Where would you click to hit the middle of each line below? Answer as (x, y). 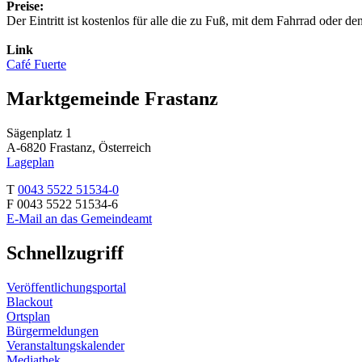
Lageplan (30, 162)
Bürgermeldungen (53, 330)
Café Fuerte (36, 64)
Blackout (29, 301)
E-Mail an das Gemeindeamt (79, 218)
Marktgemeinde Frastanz (112, 98)
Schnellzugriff (65, 253)
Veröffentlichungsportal (66, 287)
